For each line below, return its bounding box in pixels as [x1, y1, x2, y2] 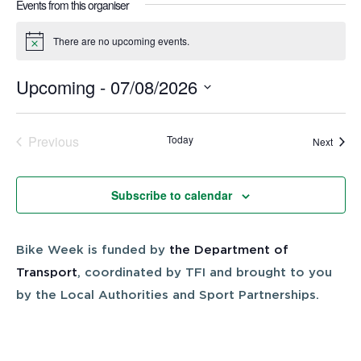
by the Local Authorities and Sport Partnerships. [15, 290, 323, 301]
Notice [24, 39, 53, 53]
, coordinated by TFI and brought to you [77, 268, 332, 279]
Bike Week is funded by [15, 245, 169, 256]
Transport [15, 268, 77, 279]
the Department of [168, 245, 288, 256]
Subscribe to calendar [111, 187, 232, 204]
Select [15, 105, 53, 116]
